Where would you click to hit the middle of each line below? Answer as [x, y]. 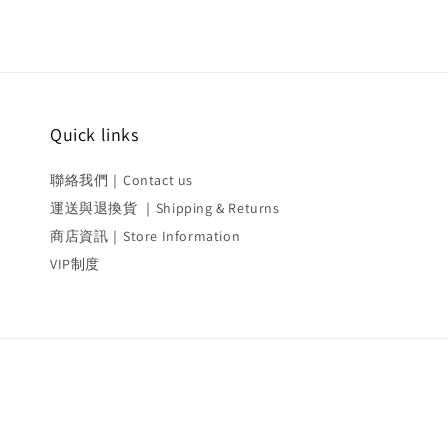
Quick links [94, 134]
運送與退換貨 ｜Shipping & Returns [165, 208]
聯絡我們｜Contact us [121, 180]
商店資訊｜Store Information [145, 236]
